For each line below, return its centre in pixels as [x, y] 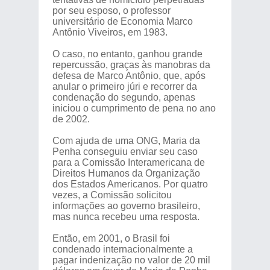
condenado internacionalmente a [122, 249]
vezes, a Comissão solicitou [112, 195]
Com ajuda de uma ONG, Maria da [126, 141]
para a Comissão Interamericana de [128, 162]
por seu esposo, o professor [111, 11]
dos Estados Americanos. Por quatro [130, 184]
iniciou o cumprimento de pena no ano [134, 108]
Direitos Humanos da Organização [126, 173]
